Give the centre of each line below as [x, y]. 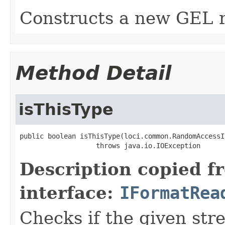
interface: [70, 193]
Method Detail [93, 73]
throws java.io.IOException [110, 145]
